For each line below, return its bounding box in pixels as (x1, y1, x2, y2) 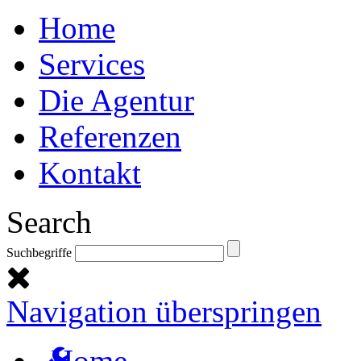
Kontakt (39, 156, 141, 191)
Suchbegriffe (6, 246, 72, 260)
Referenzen (39, 119, 181, 155)
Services (39, 47, 145, 82)
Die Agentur (39, 83, 194, 118)
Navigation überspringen (6, 294, 322, 330)
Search (6, 205, 92, 240)
